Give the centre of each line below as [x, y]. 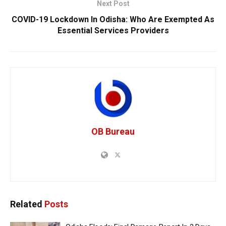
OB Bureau [113, 131]
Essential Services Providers [113, 30]
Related [26, 204]
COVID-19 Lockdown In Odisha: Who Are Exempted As [113, 19]
